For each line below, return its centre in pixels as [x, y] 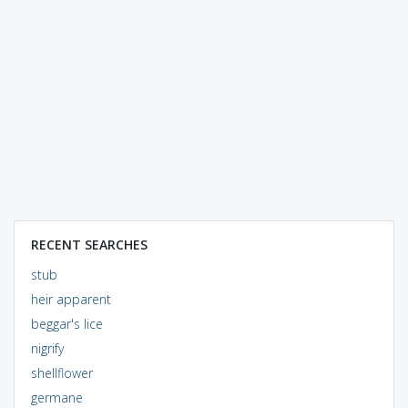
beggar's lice [66, 323]
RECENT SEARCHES [89, 244]
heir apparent [71, 299]
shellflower [61, 372]
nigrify [47, 348]
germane [56, 397]
